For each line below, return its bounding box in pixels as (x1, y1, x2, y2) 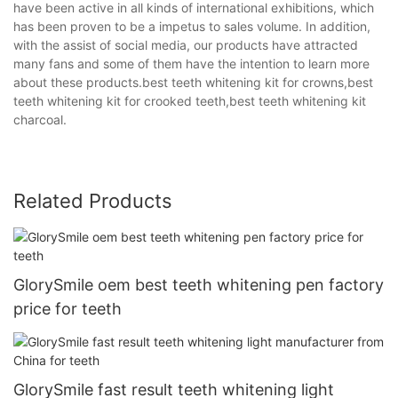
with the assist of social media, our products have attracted (13, 36, 358, 52)
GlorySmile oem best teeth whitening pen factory (13, 275, 384, 294)
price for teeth (13, 298, 122, 318)
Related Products (13, 188, 172, 212)
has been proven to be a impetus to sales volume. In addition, (13, 18, 370, 34)
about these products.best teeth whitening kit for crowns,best (13, 74, 373, 90)
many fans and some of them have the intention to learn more (13, 55, 370, 71)
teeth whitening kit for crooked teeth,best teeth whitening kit (13, 92, 366, 108)
